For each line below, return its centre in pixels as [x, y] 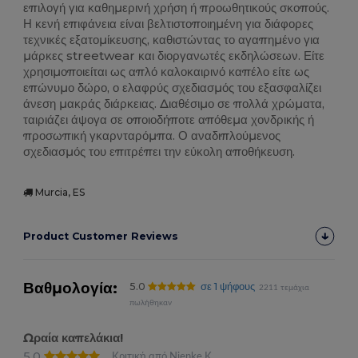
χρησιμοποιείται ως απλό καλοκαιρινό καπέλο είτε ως [167, 72]
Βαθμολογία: [71, 288]
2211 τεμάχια [284, 288]
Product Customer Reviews [101, 237]
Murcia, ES [59, 193]
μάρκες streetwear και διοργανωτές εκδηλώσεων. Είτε [174, 56]
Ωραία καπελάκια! [74, 338]
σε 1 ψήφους [227, 287]
